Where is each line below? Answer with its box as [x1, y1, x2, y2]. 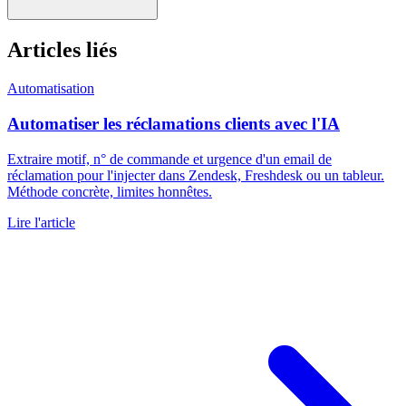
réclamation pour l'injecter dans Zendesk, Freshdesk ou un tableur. [7, 167, 384, 183]
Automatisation [7, 81, 94, 97]
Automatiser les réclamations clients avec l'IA [7, 113, 340, 133]
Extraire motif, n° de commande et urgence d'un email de [7, 150, 332, 167]
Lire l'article [7, 214, 75, 230]
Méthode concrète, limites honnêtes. [7, 183, 212, 199]
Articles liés [7, 38, 117, 63]
